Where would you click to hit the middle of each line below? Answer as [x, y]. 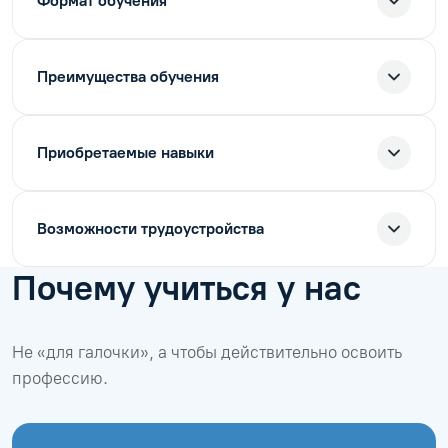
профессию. [60, 377]
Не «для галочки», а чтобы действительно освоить [207, 351]
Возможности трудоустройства [150, 228]
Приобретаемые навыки [125, 152]
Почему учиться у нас [186, 287]
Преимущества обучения [128, 76]
